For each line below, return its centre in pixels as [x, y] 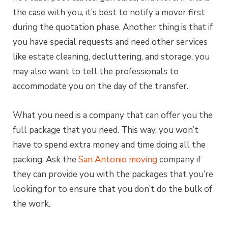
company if [180, 160]
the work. [32, 204]
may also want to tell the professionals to [96, 71]
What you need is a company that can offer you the [113, 116]
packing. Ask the [46, 160]
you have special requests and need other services [110, 42]
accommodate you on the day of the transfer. [101, 86]
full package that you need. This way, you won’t [106, 130]
